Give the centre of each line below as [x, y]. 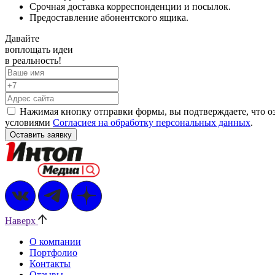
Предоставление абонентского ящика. [109, 17]
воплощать [29, 49]
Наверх [20, 220]
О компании [55, 241]
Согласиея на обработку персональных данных [152, 122]
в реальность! [33, 60]
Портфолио [53, 252]
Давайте [22, 38]
